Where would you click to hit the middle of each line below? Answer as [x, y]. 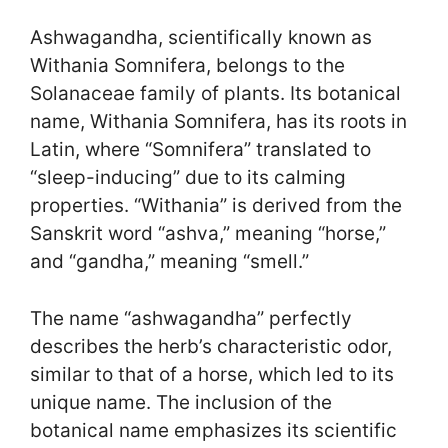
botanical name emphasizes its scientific [213, 430]
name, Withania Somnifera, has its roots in [218, 122]
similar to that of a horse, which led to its [212, 374]
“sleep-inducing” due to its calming [188, 178]
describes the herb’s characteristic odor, [211, 346]
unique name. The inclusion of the [181, 402]
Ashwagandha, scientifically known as [201, 38]
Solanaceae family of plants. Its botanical [215, 94]
